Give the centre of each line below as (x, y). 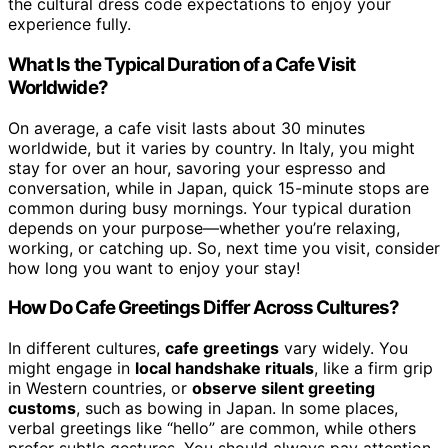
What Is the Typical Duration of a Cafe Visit (181, 64)
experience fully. (69, 24)
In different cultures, (86, 348)
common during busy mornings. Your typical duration (209, 207)
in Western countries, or (100, 388)
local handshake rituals (224, 368)
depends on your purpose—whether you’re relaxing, (204, 227)
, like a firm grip (373, 368)
